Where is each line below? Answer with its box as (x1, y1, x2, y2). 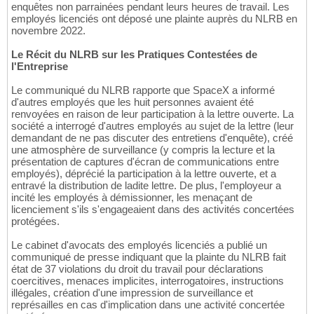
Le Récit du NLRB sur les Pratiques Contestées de (11, 48, 257, 61)
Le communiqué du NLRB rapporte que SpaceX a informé (11, 84, 275, 97)
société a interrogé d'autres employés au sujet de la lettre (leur (11, 120, 294, 132)
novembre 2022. (11, 25, 86, 37)
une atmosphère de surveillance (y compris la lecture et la (11, 144, 275, 156)
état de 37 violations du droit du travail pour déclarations (11, 263, 264, 275)
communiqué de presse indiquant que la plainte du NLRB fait (11, 251, 286, 264)
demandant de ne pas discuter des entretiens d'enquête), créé (11, 132, 293, 144)
